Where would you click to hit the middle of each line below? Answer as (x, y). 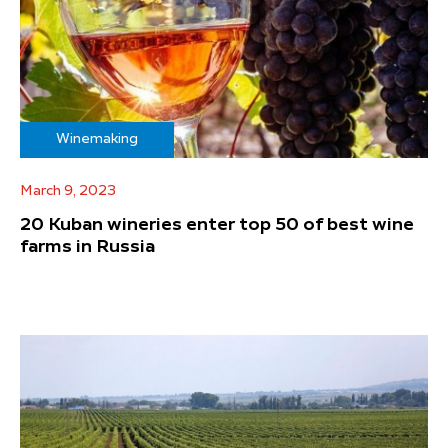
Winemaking (97, 138)
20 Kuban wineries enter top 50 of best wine (217, 224)
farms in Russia (87, 246)
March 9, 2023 (68, 190)
